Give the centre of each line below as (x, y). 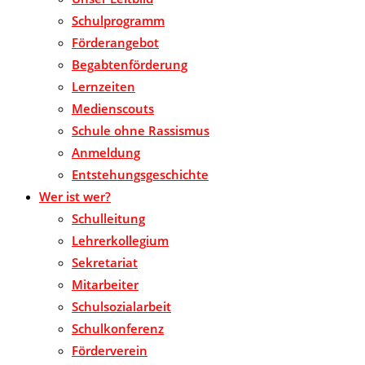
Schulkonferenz (118, 329)
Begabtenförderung (130, 65)
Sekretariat (105, 263)
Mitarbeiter (105, 285)
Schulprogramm (118, 21)
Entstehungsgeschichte (140, 175)
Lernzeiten (103, 87)
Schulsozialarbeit (121, 307)
